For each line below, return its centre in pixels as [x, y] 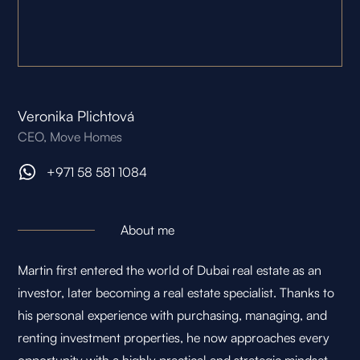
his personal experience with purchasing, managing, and [173, 315]
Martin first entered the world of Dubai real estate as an [170, 270]
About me [148, 230]
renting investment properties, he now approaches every [174, 338]
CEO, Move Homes [70, 137]
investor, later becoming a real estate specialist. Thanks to [176, 293]
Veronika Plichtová [76, 116]
